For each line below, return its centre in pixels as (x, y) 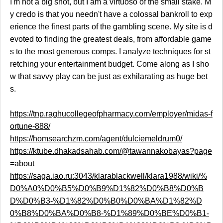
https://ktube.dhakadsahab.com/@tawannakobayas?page (111, 151)
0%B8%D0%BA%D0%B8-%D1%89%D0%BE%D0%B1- (109, 214)
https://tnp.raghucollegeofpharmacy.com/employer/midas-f (111, 114)
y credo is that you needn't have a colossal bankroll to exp (111, 14)
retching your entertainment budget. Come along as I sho (109, 64)
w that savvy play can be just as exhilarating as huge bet (109, 77)
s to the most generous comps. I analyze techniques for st (110, 52)
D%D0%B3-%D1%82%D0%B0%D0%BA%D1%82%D (106, 201)
